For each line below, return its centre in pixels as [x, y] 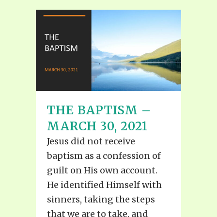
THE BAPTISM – [99, 110]
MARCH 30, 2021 [97, 126]
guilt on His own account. [102, 170]
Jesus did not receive [91, 141]
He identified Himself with [104, 185]
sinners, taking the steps [101, 200]
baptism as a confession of [104, 156]
